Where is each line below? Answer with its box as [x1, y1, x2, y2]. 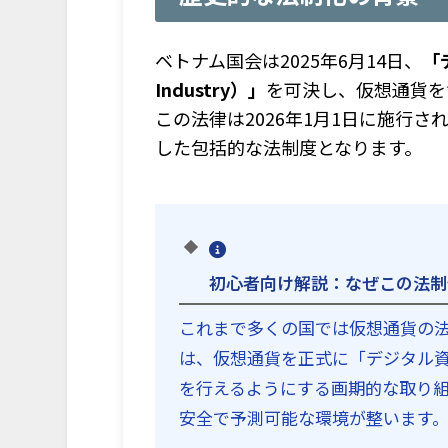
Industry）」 [155, 76, 267, 103]
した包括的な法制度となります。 [155, 134, 423, 161]
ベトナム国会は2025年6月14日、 [155, 47, 423, 74]
